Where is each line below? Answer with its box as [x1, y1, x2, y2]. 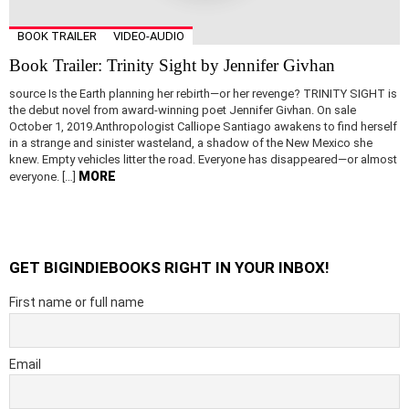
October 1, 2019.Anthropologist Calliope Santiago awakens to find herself [9, 120, 397, 134]
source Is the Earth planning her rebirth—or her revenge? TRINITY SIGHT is [9, 87, 397, 101]
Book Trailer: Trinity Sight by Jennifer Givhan [9, 56, 335, 76]
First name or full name [9, 295, 144, 310]
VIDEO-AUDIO [113, 29, 184, 44]
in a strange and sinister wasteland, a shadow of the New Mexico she [9, 136, 372, 151]
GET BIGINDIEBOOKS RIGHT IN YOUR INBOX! [9, 258, 330, 278]
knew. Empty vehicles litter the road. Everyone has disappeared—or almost [9, 152, 397, 167]
